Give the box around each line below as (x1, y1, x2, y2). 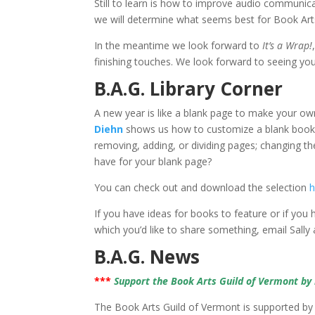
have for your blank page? (94, 155, 212, 168)
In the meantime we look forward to (94, 39, 260, 52)
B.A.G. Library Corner (94, 76, 283, 101)
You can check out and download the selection (94, 181, 310, 194)
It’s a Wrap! (259, 39, 313, 52)
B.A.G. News (94, 244, 200, 269)
